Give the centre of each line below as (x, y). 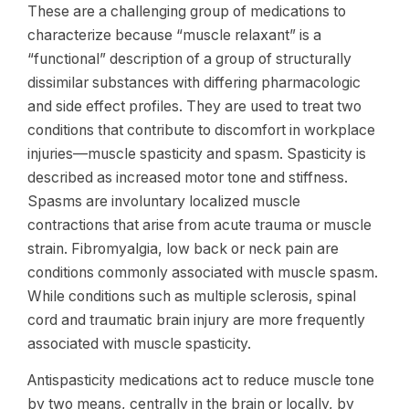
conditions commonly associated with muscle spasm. (203, 273)
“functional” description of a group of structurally (189, 59)
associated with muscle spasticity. (139, 344)
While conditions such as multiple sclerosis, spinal (192, 296)
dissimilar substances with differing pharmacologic (194, 83)
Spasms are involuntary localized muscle (164, 201)
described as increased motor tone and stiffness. (188, 178)
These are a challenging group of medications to (187, 11)
